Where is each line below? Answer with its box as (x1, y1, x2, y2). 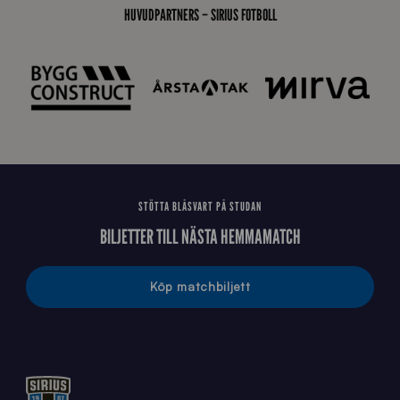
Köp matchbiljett (149, 279, 251, 295)
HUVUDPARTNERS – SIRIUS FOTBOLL (123, 5, 277, 25)
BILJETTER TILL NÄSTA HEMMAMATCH (99, 224, 301, 248)
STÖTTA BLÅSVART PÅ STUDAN (138, 199, 262, 214)
